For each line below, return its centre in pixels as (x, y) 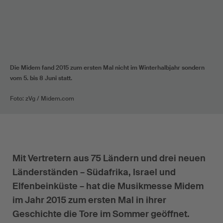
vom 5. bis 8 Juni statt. (41, 78)
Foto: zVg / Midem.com (42, 98)
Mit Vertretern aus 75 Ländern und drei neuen (109, 158)
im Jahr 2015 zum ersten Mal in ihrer (89, 200)
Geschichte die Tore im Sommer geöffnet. (101, 214)
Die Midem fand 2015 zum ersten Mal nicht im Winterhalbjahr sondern (107, 67)
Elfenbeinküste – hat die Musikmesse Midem (108, 186)
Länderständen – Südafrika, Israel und (94, 172)
